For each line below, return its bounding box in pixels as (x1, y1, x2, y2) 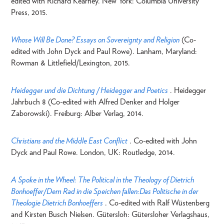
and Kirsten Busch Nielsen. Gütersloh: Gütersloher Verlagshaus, (11, 209, 209, 219)
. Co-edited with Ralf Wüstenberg (105, 197, 209, 207)
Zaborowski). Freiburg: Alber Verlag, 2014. (11, 108, 145, 118)
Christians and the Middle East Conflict (11, 135, 127, 145)
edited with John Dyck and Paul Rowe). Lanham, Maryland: (11, 46, 197, 56)
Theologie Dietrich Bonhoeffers (11, 197, 103, 207)
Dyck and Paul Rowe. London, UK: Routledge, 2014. (11, 147, 175, 157)
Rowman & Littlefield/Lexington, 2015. (11, 57, 130, 67)
